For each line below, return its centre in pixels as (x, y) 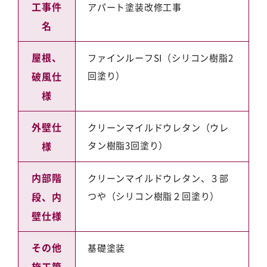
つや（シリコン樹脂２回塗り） (154, 196)
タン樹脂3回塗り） (128, 145)
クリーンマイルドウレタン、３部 (158, 178)
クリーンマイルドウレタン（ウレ (159, 127)
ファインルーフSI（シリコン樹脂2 (161, 58)
